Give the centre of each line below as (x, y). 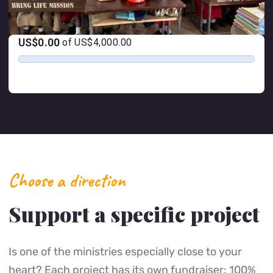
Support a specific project (134, 214)
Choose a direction (67, 180)
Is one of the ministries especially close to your (125, 251)
